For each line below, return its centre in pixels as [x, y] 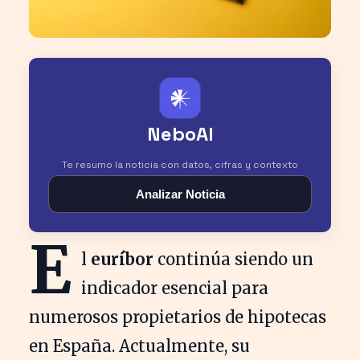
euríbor [122, 259]
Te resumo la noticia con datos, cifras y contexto [180, 164]
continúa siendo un [233, 259]
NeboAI [180, 133]
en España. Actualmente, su [139, 346]
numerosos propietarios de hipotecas [178, 317]
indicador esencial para [175, 288]
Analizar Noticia [180, 194]
